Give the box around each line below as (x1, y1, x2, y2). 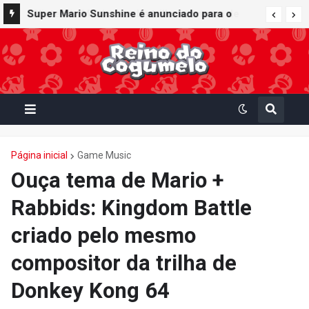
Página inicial (11, 150, 68, 161)
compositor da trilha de (11, 250, 237, 276)
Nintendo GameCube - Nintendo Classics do (27, 28, 243, 41)
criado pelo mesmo (11, 223, 196, 248)
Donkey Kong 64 (11, 278, 170, 303)
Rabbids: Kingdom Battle (11, 195, 252, 221)
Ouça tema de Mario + (11, 168, 223, 193)
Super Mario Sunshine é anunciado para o (27, 8, 232, 20)
